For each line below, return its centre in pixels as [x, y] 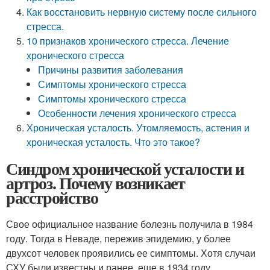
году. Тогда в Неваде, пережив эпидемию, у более [118, 238]
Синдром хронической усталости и [125, 168]
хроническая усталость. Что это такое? [114, 142]
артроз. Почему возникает [96, 183]
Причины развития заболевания [111, 70]
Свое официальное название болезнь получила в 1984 [130, 224]
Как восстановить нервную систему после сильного [142, 12]
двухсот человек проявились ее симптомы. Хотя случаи [131, 253]
